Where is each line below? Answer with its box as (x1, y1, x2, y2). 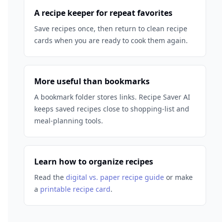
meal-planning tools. (34, 116, 103, 125)
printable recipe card (40, 184, 111, 194)
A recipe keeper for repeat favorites (34, 7, 172, 18)
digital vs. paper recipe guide (66, 172, 164, 182)
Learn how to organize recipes (34, 156, 153, 167)
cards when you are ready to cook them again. (34, 36, 188, 45)
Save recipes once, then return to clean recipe (34, 24, 187, 33)
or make (166, 172, 193, 182)
